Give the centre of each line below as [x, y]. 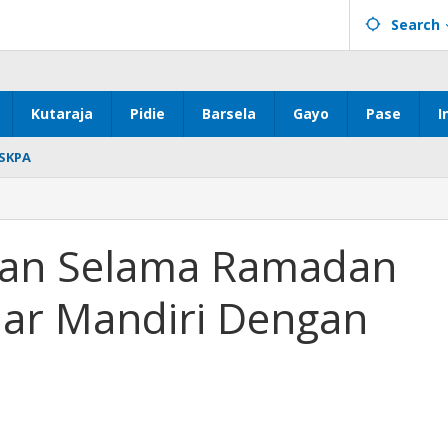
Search [415, 24]
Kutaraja [62, 113]
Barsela [229, 113]
